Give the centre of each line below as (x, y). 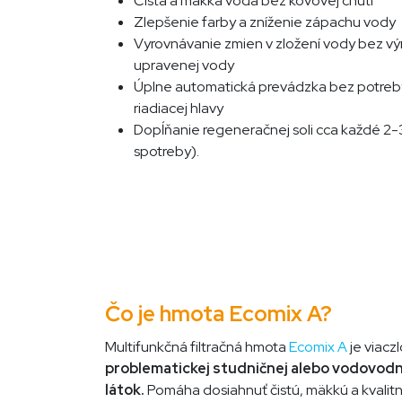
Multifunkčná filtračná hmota (197, 346)
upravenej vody (184, 65)
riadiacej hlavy (179, 108)
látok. (125, 389)
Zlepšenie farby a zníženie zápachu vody (265, 22)
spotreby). (166, 151)
